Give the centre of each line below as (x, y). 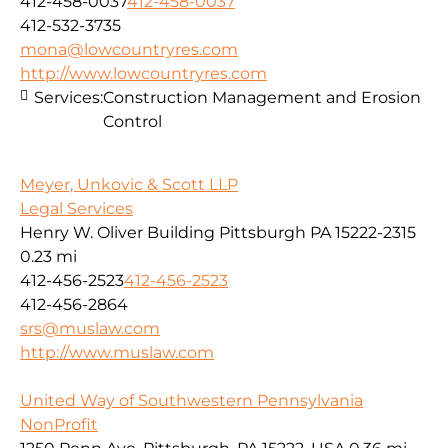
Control (132, 122)
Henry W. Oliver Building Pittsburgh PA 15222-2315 (218, 232)
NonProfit (59, 424)
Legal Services (76, 208)
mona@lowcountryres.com (129, 50)
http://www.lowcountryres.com (143, 74)
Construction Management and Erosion (262, 98)
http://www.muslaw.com (117, 352)
